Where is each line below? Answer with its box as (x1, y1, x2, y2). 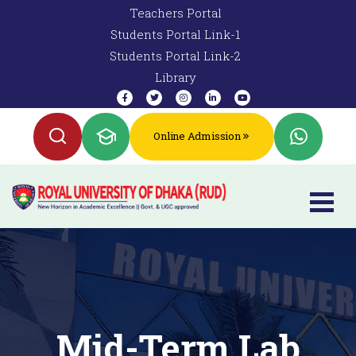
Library (154, 69, 196, 85)
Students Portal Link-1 (110, 26, 240, 42)
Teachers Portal (129, 5, 222, 21)
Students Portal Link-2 (110, 48, 241, 64)
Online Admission (153, 129, 241, 144)
